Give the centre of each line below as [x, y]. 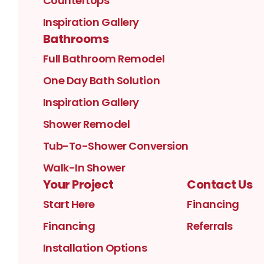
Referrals [210, 226]
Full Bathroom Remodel [104, 59]
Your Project [78, 185]
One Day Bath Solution [101, 81]
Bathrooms [75, 39]
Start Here [69, 204]
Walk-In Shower [84, 168]
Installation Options [95, 248]
